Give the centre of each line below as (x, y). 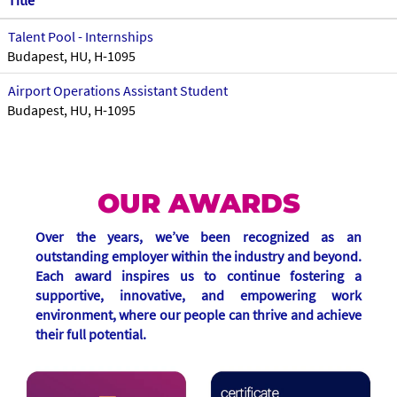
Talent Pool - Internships (81, 36)
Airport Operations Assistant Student (118, 90)
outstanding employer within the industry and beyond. (198, 256)
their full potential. (91, 334)
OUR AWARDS (198, 203)
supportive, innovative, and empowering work (198, 295)
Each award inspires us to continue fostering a (198, 276)
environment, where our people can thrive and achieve (198, 315)
